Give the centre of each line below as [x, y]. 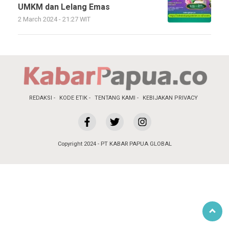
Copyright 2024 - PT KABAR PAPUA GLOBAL [114, 144]
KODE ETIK [73, 98]
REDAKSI [41, 98]
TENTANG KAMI [115, 98]
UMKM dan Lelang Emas [64, 7]
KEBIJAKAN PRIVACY [170, 98]
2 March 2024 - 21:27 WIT [54, 19]
